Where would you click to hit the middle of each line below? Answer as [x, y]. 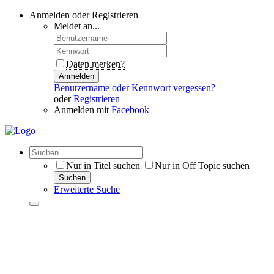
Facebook [130, 110]
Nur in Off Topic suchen [202, 165]
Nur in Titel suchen [103, 165]
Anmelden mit [81, 110]
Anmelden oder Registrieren [84, 15]
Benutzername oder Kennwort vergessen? [135, 88]
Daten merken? [95, 64]
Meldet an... [77, 26]
